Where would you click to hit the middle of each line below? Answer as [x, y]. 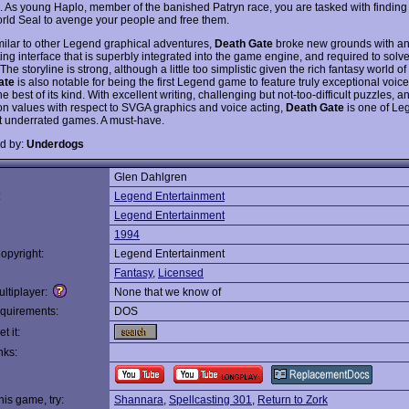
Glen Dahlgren [151, 177]
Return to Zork [293, 400]
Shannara [139, 400]
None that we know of [168, 292]
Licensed [181, 273]
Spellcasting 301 [210, 400]
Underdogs [55, 144]
